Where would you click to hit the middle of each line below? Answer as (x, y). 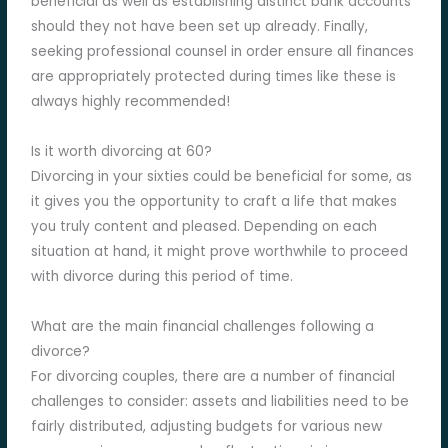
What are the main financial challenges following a (203, 327)
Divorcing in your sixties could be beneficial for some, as (222, 177)
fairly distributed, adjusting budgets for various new (207, 427)
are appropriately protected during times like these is (214, 77)
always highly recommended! (131, 102)
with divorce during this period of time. (162, 277)
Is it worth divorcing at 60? (122, 152)
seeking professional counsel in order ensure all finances (223, 52)
